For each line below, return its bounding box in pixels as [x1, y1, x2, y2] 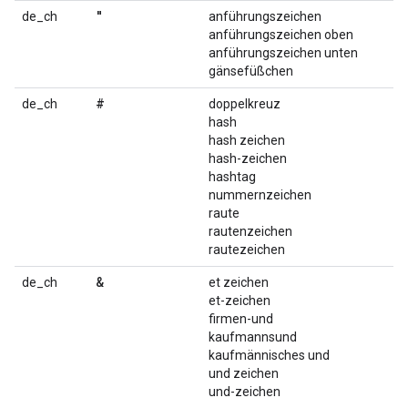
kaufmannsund [209, 330, 297, 344]
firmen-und [209, 311, 273, 326]
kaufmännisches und [209, 348, 330, 362]
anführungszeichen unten [209, 46, 358, 60]
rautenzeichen [209, 224, 292, 239]
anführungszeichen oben [209, 27, 353, 42]
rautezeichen [209, 242, 285, 257]
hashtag [209, 169, 256, 184]
